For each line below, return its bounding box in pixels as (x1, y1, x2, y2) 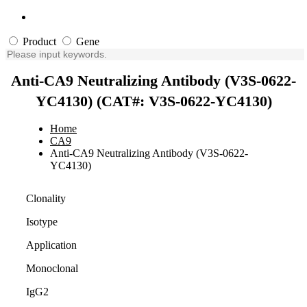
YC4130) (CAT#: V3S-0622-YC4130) (35, 92, 272, 110)
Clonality (26, 192, 66, 204)
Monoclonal (26, 262, 78, 274)
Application (26, 238, 77, 251)
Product (20, 36, 56, 47)
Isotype (26, 215, 58, 228)
